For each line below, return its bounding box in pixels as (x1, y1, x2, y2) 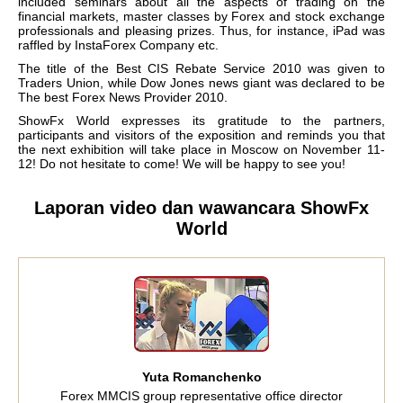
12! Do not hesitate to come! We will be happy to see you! (18, 156, 345, 171)
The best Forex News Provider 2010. (18, 89, 228, 104)
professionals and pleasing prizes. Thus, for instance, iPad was (18, 22, 385, 38)
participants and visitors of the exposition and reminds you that (18, 127, 385, 142)
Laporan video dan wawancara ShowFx (34, 197, 369, 218)
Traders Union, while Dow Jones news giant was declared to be (18, 75, 385, 90)
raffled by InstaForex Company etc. (18, 37, 219, 52)
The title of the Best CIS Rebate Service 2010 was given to (18, 60, 385, 76)
